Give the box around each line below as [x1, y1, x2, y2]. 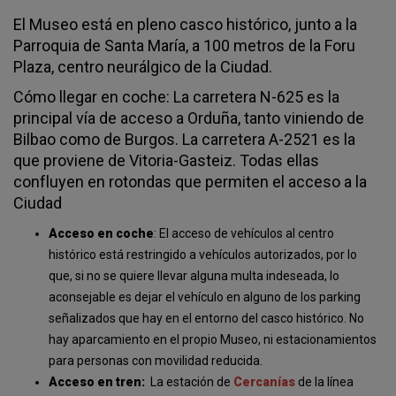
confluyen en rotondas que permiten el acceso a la [13, 172, 367, 191]
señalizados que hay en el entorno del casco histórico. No [49, 311, 364, 325]
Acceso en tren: [49, 375, 145, 389]
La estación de [145, 375, 233, 389]
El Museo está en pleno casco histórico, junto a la [13, 15, 357, 34]
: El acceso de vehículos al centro [154, 226, 334, 240]
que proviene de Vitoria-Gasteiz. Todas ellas [13, 151, 319, 170]
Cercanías [233, 375, 298, 389]
